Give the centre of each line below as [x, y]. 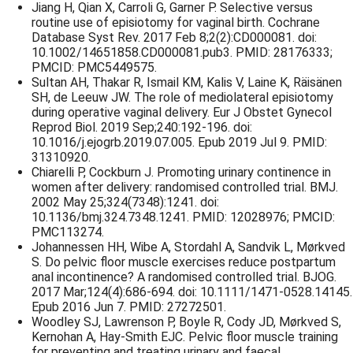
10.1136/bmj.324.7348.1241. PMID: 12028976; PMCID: [183, 217]
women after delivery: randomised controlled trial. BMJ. [185, 187]
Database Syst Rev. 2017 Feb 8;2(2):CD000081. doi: [174, 37]
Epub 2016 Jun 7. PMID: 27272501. [129, 307]
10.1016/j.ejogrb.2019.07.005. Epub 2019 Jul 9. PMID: [179, 142]
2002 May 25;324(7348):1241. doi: [125, 202]
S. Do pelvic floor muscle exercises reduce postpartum [184, 262]
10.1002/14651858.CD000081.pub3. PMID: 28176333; [182, 52]
